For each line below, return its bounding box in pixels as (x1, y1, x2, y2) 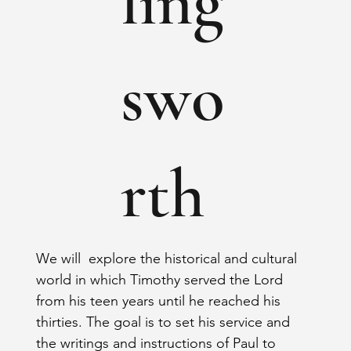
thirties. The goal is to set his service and (36, 313, 291, 331)
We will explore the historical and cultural (36, 250, 298, 268)
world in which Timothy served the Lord (36, 271, 284, 289)
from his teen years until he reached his (36, 292, 281, 310)
